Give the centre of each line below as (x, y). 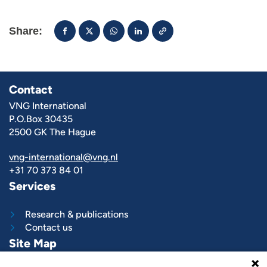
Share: (26, 31)
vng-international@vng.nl (63, 157)
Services (32, 186)
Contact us (49, 227)
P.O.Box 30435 (41, 119)
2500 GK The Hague (52, 132)
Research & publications (77, 214)
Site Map (33, 243)
